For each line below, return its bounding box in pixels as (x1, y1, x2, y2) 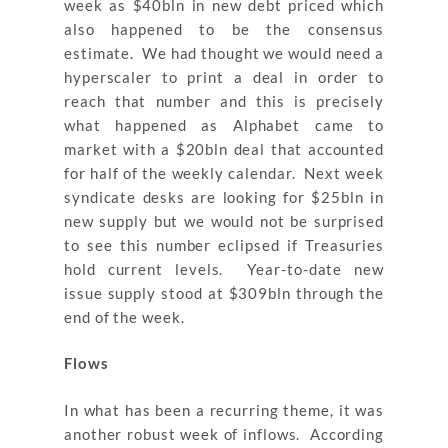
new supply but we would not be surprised (64, 211, 384, 230)
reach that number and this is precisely (64, 91, 384, 110)
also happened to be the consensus (64, 19, 384, 38)
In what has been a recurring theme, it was (64, 400, 384, 419)
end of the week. (64, 307, 185, 326)
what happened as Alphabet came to (64, 115, 384, 134)
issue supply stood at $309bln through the (64, 283, 384, 302)
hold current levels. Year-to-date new (64, 259, 384, 278)
